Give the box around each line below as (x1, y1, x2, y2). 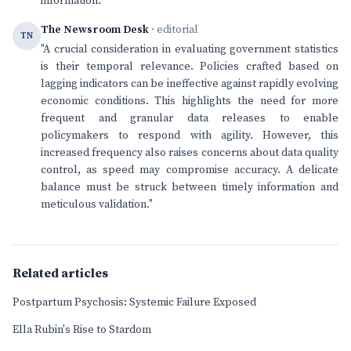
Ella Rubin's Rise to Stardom (13, 323, 151, 337)
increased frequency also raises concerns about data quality (41, 146, 338, 160)
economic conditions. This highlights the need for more (41, 94, 338, 108)
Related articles (13, 266, 108, 281)
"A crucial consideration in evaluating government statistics (41, 42, 338, 56)
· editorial (149, 23, 198, 37)
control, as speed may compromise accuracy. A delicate (41, 163, 338, 177)
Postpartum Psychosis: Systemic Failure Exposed (13, 295, 256, 309)
